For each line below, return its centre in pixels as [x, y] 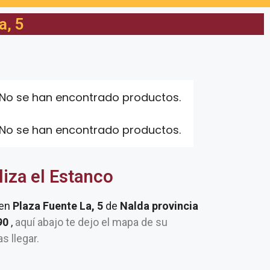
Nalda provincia [159, 206]
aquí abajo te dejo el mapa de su [90, 222]
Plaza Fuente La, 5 [59, 206]
